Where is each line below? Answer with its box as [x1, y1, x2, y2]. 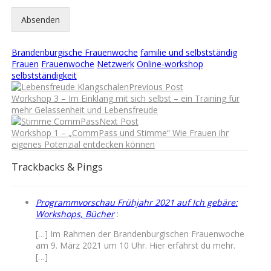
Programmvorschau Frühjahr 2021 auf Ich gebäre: [35, 196, 238, 208]
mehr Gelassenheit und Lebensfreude [11, 103, 158, 116]
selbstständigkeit [11, 69, 77, 81]
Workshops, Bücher [35, 207, 114, 220]
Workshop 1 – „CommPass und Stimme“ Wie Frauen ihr [11, 126, 229, 139]
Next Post [99, 115, 139, 127]
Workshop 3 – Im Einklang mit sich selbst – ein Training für [11, 92, 240, 104]
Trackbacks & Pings [11, 160, 103, 174]
